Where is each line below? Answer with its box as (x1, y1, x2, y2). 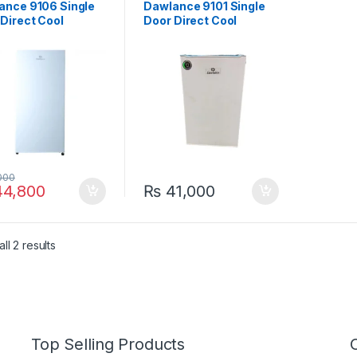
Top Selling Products (31, 335, 186, 355)
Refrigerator (143, 27, 214, 41)
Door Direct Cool (143, 13, 237, 27)
